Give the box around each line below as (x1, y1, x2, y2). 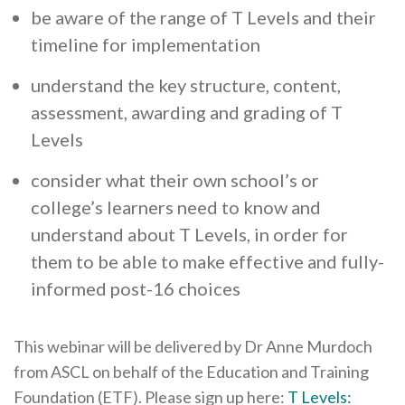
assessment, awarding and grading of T (31, 101, 343, 124)
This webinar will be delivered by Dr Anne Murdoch (14, 336, 372, 357)
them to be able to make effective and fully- (31, 250, 384, 273)
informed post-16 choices (31, 278, 240, 300)
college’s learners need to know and (31, 196, 321, 219)
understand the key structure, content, (31, 74, 341, 97)
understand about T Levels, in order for (31, 223, 348, 246)
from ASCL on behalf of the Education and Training (14, 362, 369, 382)
